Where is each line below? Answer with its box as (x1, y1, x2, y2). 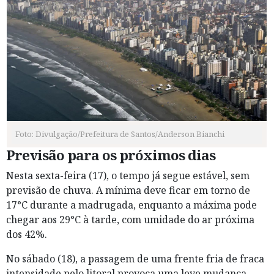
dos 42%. (6, 228, 47, 242)
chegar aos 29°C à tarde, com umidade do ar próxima (6, 213, 254, 227)
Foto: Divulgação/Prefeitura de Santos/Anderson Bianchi (15, 128, 225, 139)
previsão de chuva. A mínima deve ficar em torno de (6, 183, 250, 198)
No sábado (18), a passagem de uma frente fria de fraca (6, 252, 264, 266)
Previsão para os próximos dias (6, 146, 215, 165)
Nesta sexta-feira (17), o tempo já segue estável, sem (6, 169, 250, 183)
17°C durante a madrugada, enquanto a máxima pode (6, 198, 257, 212)
